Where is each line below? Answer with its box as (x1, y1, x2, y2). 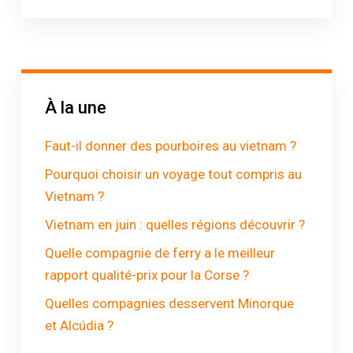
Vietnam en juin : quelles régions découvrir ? (45, 217, 305, 232)
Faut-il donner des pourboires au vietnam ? (45, 138, 296, 154)
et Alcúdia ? (45, 318, 113, 333)
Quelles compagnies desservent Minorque (45, 295, 294, 311)
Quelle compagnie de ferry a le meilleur (45, 245, 275, 261)
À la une (45, 98, 106, 117)
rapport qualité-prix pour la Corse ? (45, 267, 249, 283)
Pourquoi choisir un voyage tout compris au (45, 166, 302, 182)
